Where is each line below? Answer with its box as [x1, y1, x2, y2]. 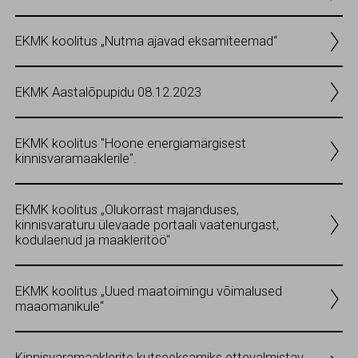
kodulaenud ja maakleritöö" [15, 232, 170, 248]
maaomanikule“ [15, 298, 104, 314]
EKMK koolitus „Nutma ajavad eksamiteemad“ [15, 34, 277, 49]
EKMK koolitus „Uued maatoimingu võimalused [15, 283, 282, 299]
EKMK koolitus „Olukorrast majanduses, [15, 201, 239, 217]
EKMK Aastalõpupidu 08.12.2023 [15, 84, 201, 100]
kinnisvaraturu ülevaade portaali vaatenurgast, [15, 217, 279, 233]
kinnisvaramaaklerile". [15, 150, 137, 166]
